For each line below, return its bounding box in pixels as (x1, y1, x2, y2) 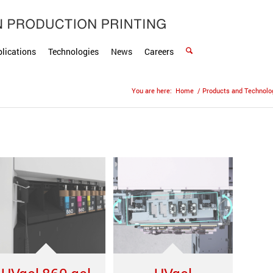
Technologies (48, 46, 99, 57)
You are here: (132, 86, 172, 95)
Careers (144, 46, 174, 57)
